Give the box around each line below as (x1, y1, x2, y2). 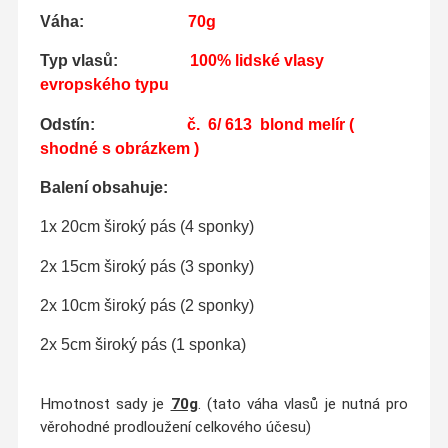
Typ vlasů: (39, 52, 122, 70)
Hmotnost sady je (39, 394, 171, 413)
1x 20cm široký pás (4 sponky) (39, 218, 254, 236)
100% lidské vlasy (189, 52, 324, 70)
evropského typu (39, 76, 169, 94)
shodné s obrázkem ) (39, 139, 199, 157)
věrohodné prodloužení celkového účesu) (39, 417, 311, 436)
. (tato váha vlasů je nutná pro (197, 394, 409, 413)
